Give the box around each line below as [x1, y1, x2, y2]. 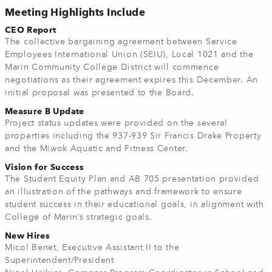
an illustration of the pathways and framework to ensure [5, 188, 242, 196]
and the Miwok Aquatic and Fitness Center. [5, 144, 188, 153]
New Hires [5, 231, 50, 240]
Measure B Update [5, 106, 84, 116]
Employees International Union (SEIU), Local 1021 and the [5, 50, 254, 59]
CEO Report [5, 25, 56, 35]
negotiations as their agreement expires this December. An [5, 76, 258, 84]
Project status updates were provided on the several [5, 119, 228, 127]
